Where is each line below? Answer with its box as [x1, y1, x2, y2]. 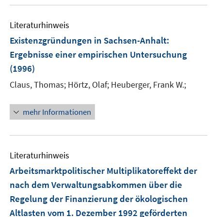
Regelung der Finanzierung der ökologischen [10, 193, 188, 204]
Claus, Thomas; [10, 79, 66, 90]
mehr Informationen [23, 107, 91, 117]
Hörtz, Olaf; [68, 79, 109, 90]
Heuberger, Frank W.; [111, 79, 186, 90]
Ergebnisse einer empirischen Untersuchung [10, 48, 187, 60]
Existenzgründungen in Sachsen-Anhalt [10, 34, 167, 46]
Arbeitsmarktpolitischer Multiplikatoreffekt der [10, 165, 197, 176]
